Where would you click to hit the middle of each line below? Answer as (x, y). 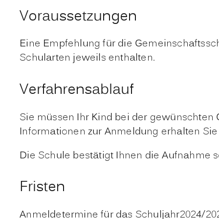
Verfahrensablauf (77, 90)
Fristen (43, 188)
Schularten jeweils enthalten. (87, 58)
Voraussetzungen (78, 17)
